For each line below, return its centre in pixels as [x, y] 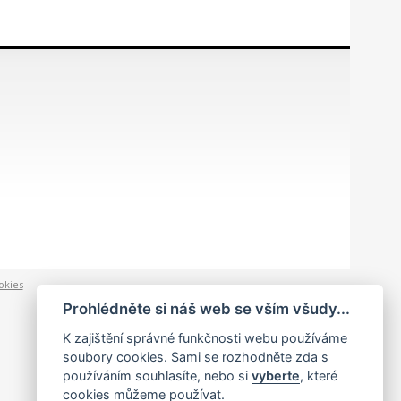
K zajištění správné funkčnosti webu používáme [205, 338]
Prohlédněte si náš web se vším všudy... [206, 309]
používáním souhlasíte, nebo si [157, 375]
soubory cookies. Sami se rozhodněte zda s [195, 357]
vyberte [275, 375]
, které [318, 375]
